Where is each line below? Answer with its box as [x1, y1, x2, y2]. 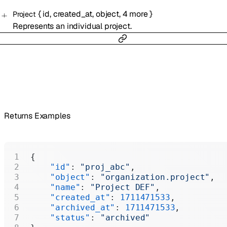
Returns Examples [4, 110, 70, 122]
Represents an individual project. [12, 21, 132, 32]
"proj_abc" [80, 162, 130, 172]
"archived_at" [30, 202, 116, 212]
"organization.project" [100, 172, 210, 182]
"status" [30, 212, 91, 222]
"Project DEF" [90, 182, 156, 192]
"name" [30, 182, 81, 192]
